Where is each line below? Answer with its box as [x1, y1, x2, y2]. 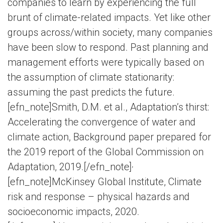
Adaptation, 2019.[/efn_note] [7, 161, 132, 173]
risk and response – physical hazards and [7, 191, 190, 203]
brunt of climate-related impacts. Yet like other [7, 11, 211, 23]
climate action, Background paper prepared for [7, 131, 211, 143]
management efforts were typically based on [7, 56, 204, 68]
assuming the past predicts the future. [7, 86, 175, 98]
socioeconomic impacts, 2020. [7, 206, 139, 218]
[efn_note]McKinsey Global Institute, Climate [7, 176, 202, 188]
